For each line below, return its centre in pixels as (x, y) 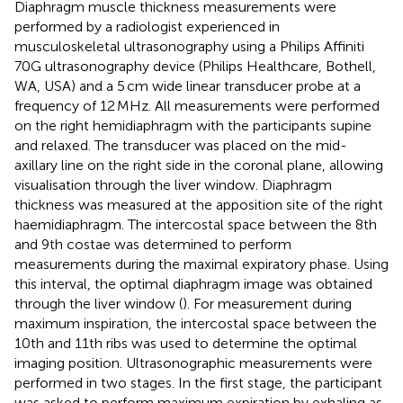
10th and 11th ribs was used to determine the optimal (186, 343)
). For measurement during (267, 303)
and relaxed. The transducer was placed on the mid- (181, 145)
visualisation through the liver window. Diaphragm (173, 184)
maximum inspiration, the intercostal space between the (196, 323)
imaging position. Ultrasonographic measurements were (193, 363)
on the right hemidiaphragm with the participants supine (193, 125)
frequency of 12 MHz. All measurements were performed (197, 105)
